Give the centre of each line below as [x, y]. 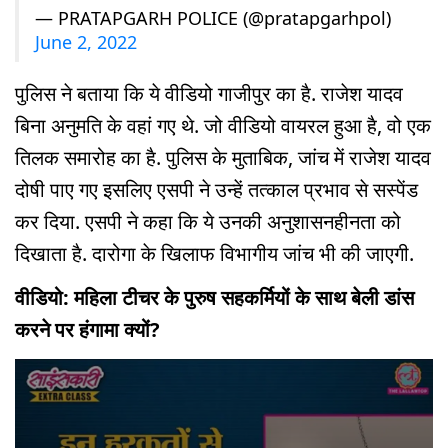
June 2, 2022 [86, 41]
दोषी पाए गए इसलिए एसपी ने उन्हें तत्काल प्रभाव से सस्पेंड [216, 189]
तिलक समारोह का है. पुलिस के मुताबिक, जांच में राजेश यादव [223, 157]
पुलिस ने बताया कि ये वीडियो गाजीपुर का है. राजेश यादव [209, 93]
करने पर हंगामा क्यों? [87, 330]
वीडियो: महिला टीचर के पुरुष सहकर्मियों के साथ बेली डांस [214, 298]
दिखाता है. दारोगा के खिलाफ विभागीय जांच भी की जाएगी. [214, 253]
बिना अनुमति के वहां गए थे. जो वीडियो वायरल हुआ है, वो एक [223, 125]
